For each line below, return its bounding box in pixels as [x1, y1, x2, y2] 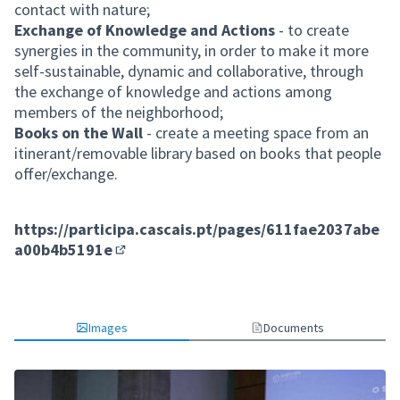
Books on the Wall [14, 122, 143, 143]
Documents [263, 320, 324, 336]
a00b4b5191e [14, 239, 112, 260]
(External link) [113, 254, 204, 275]
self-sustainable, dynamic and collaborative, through [14, 61, 363, 81]
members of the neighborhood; [14, 102, 223, 122]
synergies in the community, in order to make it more [14, 40, 369, 61]
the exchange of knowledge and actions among [14, 81, 332, 102]
